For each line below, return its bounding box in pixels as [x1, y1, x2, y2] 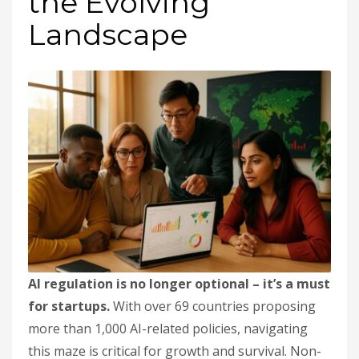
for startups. [28, 297, 110, 315]
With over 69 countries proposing [110, 297, 316, 315]
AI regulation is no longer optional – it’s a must [28, 275, 330, 292]
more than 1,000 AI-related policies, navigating [28, 320, 308, 337]
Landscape [28, 17, 188, 52]
